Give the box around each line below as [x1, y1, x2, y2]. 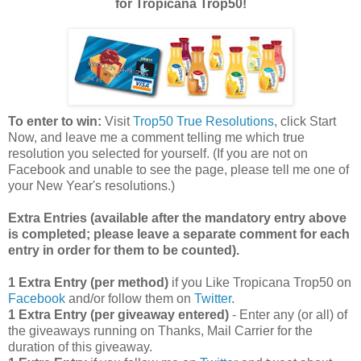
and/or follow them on [65, 291, 194, 305]
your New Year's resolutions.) [8, 178, 175, 193]
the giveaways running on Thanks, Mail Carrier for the [8, 323, 313, 338]
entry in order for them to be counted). [8, 243, 239, 257]
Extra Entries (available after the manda [8, 210, 247, 225]
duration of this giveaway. [8, 339, 152, 354]
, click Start [274, 114, 336, 128]
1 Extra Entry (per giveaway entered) [8, 307, 229, 322]
